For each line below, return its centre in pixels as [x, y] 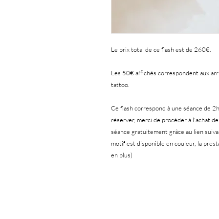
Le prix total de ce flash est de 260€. [161, 49]
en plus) [122, 155]
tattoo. [120, 85]
